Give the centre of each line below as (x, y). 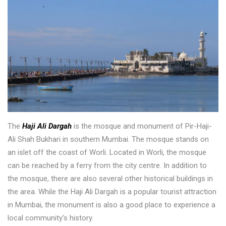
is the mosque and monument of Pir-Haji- (142, 126)
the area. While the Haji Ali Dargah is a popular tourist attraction (112, 191)
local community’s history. (50, 218)
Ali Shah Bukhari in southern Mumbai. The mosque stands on (108, 139)
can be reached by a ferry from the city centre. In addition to (107, 165)
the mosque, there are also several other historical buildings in (110, 178)
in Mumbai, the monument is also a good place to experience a (111, 205)
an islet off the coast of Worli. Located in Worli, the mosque (107, 152)
